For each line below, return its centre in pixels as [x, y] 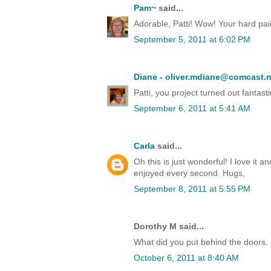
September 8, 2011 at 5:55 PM [192, 189]
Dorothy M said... [169, 227]
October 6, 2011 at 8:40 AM [186, 258]
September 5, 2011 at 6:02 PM [192, 40]
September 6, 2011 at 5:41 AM [192, 109]
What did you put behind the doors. [201, 242]
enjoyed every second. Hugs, [189, 173]
